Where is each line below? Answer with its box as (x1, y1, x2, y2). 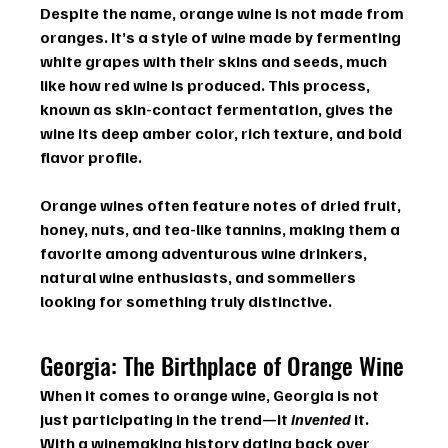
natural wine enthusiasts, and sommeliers (40, 267, 360, 288)
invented (291, 409, 352, 430)
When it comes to (40, 385, 174, 406)
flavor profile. (40, 147, 143, 168)
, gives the (318, 99, 397, 120)
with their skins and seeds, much (140, 51, 391, 72)
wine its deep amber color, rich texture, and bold (40, 123, 406, 144)
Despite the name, (40, 3, 180, 24)
